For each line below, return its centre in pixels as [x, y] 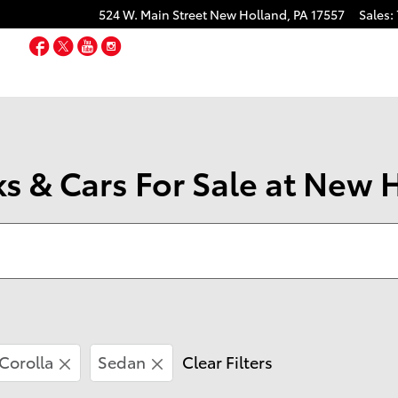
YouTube [134, 44]
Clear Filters [227, 361]
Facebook [90, 44]
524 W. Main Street [153, 14]
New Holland [248, 14]
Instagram [160, 44]
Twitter [103, 44]
